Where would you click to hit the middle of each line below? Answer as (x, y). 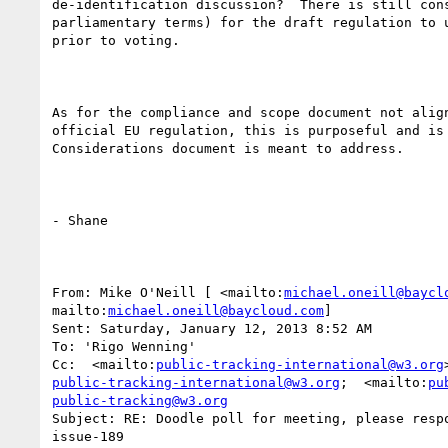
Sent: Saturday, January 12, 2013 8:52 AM (212, 328)
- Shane (80, 220)
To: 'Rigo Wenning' (124, 346)
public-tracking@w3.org (140, 400)
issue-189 (88, 436)
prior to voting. (116, 40)
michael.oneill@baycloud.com (216, 310)
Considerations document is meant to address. (228, 148)
